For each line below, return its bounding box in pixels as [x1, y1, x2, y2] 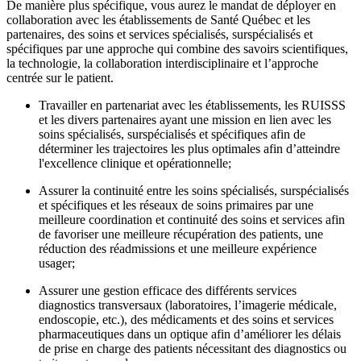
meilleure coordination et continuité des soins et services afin [39, 212, 345, 226]
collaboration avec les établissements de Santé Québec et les [6, 12, 310, 27]
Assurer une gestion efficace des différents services [39, 283, 297, 297]
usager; [39, 255, 78, 270]
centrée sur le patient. [6, 70, 120, 85]
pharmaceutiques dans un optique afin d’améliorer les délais [39, 326, 341, 341]
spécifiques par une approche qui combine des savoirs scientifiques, [6, 41, 348, 56]
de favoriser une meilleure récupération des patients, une [39, 226, 323, 241]
